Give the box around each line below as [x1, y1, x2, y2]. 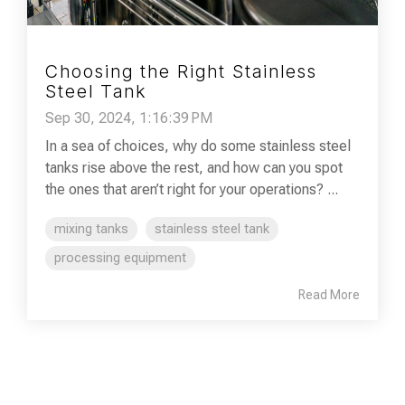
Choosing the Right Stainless [45, 61, 317, 83]
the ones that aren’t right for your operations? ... [45, 181, 338, 199]
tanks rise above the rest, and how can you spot [45, 159, 343, 177]
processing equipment [54, 250, 186, 267]
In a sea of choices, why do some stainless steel [45, 137, 351, 155]
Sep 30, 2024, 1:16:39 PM [45, 109, 212, 127]
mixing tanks [54, 221, 128, 238]
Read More [298, 287, 360, 303]
